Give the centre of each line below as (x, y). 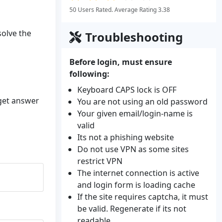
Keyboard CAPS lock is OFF (127, 90)
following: (89, 74)
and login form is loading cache (136, 185)
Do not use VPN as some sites (133, 149)
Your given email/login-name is (135, 113)
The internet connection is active (138, 173)
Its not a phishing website (126, 137)
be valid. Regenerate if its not (132, 209)
